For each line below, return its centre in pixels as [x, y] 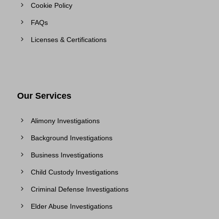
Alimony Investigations [65, 120]
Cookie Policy [52, 5]
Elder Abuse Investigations [72, 206]
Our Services [44, 96]
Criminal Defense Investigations [80, 189]
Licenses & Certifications [69, 39]
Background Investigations [72, 138]
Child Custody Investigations [75, 172]
